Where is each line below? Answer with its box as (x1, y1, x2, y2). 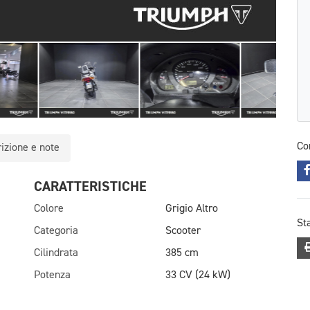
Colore (34, 203, 64, 215)
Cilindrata (34, 247, 78, 259)
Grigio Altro (165, 203, 218, 215)
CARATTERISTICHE (34, 177, 147, 195)
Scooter (165, 225, 201, 237)
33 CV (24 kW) (165, 269, 230, 281)
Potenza (34, 269, 71, 281)
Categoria (34, 225, 78, 237)
